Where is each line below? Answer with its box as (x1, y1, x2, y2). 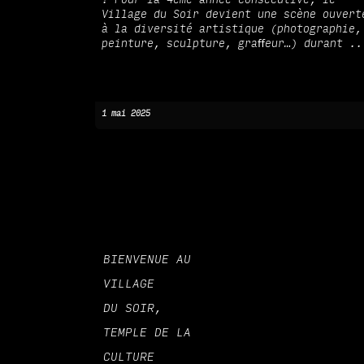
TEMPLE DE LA (103, 326, 191, 340)
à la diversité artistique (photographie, (102, 23, 362, 37)
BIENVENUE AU (103, 253, 191, 267)
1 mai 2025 (102, 109, 150, 119)
